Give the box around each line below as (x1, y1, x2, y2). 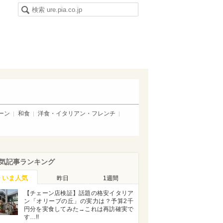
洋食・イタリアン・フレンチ (38, 110, 115, 117)
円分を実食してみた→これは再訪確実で (24, 206, 133, 213)
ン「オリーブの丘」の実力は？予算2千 (24, 198, 133, 205)
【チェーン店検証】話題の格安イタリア (24, 190, 133, 197)
